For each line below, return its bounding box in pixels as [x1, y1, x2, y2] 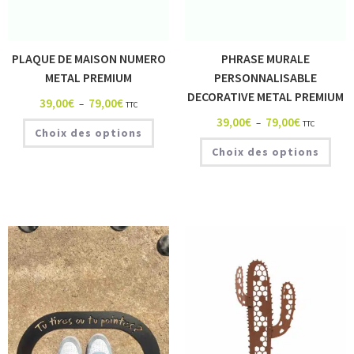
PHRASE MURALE [221, 51, 310, 67]
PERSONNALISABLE [214, 70, 317, 86]
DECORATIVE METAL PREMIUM [187, 88, 344, 105]
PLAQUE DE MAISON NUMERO [11, 51, 166, 67]
